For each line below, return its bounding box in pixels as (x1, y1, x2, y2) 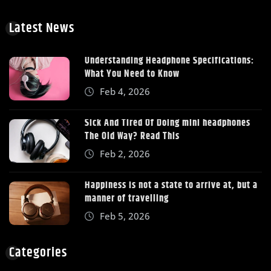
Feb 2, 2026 (99, 147, 150, 160)
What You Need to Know (85, 66, 180, 82)
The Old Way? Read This (85, 128, 180, 144)
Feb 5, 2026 (99, 210, 150, 223)
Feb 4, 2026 (99, 85, 150, 97)
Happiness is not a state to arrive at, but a (85, 178, 258, 194)
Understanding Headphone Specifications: (85, 53, 254, 68)
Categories (9, 243, 67, 264)
